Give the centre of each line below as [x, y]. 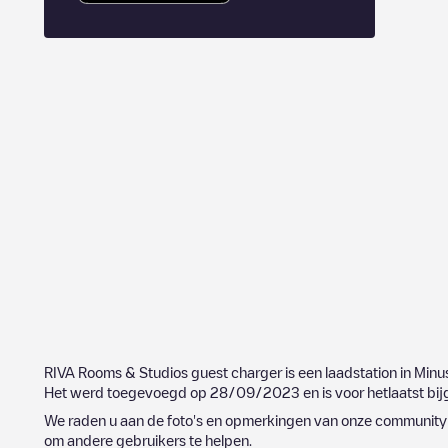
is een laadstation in [348, 372]
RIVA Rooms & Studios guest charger [163, 372]
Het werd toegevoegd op [127, 392]
